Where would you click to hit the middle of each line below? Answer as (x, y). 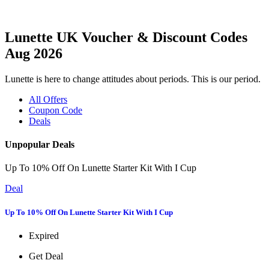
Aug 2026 (34, 53)
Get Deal (46, 256)
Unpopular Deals (40, 145)
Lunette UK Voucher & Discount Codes (126, 37)
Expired (44, 235)
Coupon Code (56, 110)
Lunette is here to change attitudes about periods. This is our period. (133, 79)
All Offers (48, 99)
